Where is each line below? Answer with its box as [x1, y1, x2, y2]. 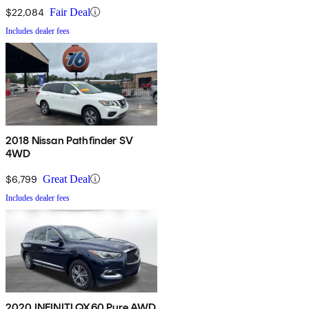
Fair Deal [50, 6, 90, 18]
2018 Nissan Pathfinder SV [6, 133, 133, 147]
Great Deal [43, 172, 90, 185]
